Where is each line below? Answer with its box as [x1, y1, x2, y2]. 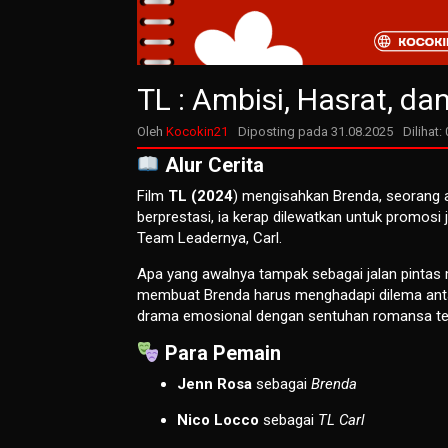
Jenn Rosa [177, 374, 252, 393]
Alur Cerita [159, 152, 264, 177]
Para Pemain [159, 340, 281, 365]
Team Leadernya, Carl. [137, 228, 282, 247]
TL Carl [318, 410, 365, 429]
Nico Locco [177, 410, 259, 429]
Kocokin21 [166, 123, 228, 139]
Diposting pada [238, 123, 331, 139]
